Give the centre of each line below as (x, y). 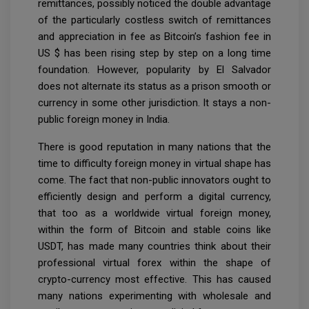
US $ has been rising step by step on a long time (154, 53)
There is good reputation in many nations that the (154, 147)
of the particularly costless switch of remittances (154, 20)
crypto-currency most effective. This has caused (154, 279)
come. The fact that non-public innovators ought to (154, 180)
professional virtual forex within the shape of (154, 262)
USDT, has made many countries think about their (154, 246)
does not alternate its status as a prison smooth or (154, 86)
